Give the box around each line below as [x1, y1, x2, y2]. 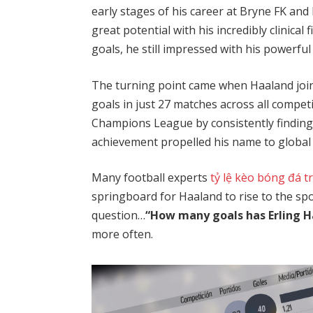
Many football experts [92, 170, 211, 186]
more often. [92, 226, 154, 242]
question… [92, 208, 146, 224]
